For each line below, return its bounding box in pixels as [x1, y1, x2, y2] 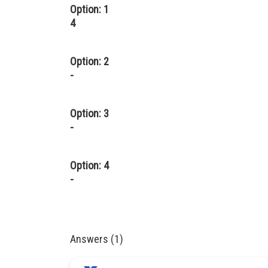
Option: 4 [70, 159, 109, 172]
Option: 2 [70, 55, 109, 68]
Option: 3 [70, 107, 109, 120]
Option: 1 [70, 3, 109, 16]
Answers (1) [70, 233, 123, 245]
